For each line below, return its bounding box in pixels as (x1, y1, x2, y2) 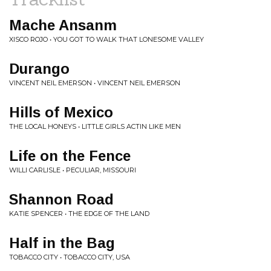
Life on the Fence (9, 148, 131, 164)
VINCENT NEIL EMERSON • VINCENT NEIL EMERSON (9, 79, 180, 87)
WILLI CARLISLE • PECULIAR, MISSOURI (9, 166, 136, 174)
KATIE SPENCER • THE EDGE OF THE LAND (9, 209, 149, 218)
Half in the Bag (9, 235, 115, 251)
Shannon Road (9, 191, 114, 207)
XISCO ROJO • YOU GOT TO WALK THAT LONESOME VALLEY (9, 35, 204, 44)
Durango (9, 60, 70, 77)
